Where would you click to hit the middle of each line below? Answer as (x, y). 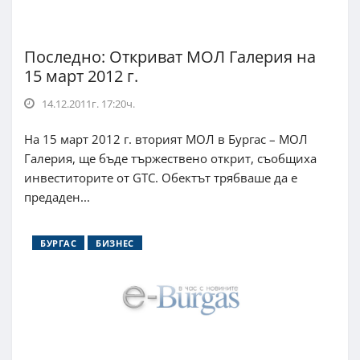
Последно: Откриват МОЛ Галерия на (170, 57)
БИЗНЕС (115, 243)
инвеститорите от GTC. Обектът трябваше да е (161, 178)
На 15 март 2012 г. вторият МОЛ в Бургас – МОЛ (166, 139)
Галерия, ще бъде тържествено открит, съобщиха (170, 159)
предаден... (57, 197)
